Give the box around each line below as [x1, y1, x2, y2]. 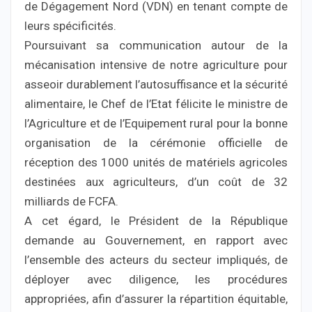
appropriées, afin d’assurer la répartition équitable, [24, 291, 288, 306]
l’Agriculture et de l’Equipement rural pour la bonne [24, 116, 288, 130]
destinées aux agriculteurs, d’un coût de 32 [24, 174, 288, 189]
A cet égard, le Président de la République [24, 213, 288, 228]
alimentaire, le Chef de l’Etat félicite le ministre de [24, 96, 288, 111]
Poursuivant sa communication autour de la [24, 38, 288, 52]
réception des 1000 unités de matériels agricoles [24, 155, 288, 169]
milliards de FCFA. [24, 194, 118, 208]
